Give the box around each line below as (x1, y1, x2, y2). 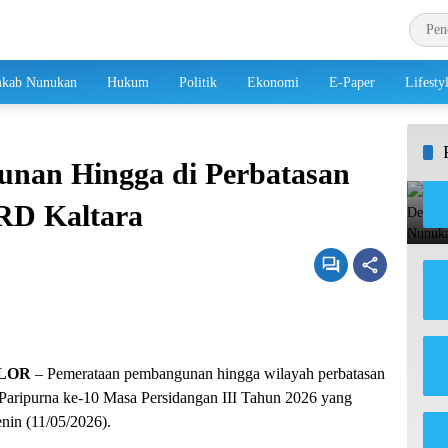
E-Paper (329, 74, 375, 90)
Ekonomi (247, 74, 299, 90)
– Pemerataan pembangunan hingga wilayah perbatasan (31, 365, 385, 382)
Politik (179, 74, 217, 90)
